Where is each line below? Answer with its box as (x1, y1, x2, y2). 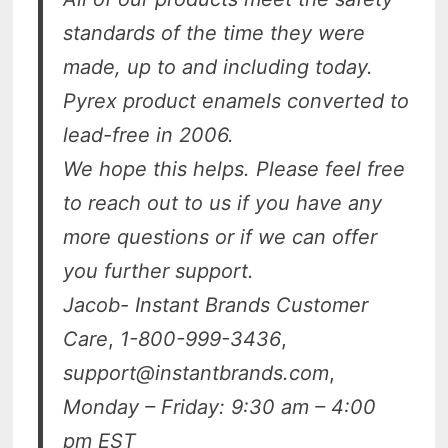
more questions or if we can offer (63, 225, 378, 250)
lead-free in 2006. (63, 123, 235, 148)
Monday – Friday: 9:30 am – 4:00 (63, 395, 377, 420)
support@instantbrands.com (63, 361, 330, 386)
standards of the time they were (63, 21, 366, 46)
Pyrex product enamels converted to (63, 89, 410, 114)
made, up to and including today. (63, 55, 374, 80)
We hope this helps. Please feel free (63, 157, 406, 182)
